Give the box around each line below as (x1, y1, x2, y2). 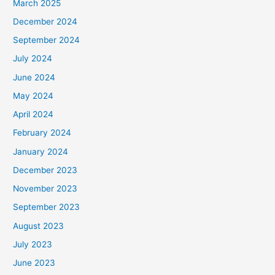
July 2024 (13, 53, 53, 64)
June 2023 (13, 258, 56, 268)
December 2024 (13, 16, 78, 26)
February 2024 (13, 128, 72, 138)
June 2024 (13, 72, 56, 82)
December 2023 (13, 165, 78, 175)
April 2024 (13, 109, 54, 120)
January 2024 (13, 146, 69, 157)
